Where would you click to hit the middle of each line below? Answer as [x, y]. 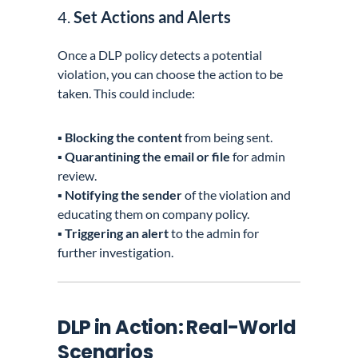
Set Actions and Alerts [153, 16]
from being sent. [228, 137]
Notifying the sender [124, 194]
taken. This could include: [127, 93]
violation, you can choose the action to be [171, 74]
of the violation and [237, 194]
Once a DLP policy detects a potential [160, 54]
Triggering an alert [117, 233]
